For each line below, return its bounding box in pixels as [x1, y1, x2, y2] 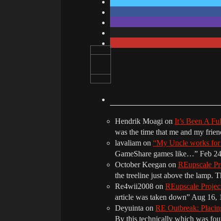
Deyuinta [115, 203, 144, 212]
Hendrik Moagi [115, 116, 163, 125]
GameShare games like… [115, 149, 194, 158]
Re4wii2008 [115, 182, 153, 190]
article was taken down [115, 192, 186, 201]
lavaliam [115, 138, 141, 147]
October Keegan [115, 160, 166, 169]
